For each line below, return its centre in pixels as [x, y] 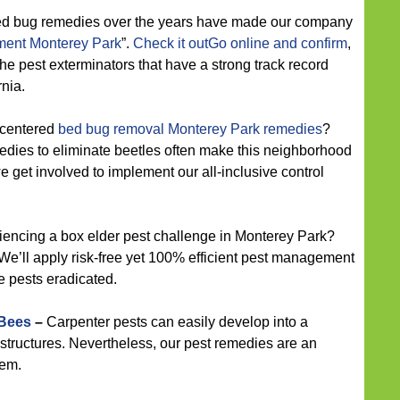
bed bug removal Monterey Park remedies [190, 129]
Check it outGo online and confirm [240, 43]
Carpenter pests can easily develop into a [175, 322]
